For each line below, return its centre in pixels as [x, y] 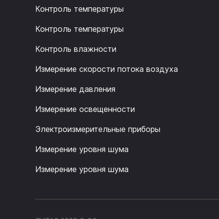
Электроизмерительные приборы [98, 129]
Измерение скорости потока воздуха [107, 69]
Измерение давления [75, 89]
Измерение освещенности [85, 109]
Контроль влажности [76, 49]
